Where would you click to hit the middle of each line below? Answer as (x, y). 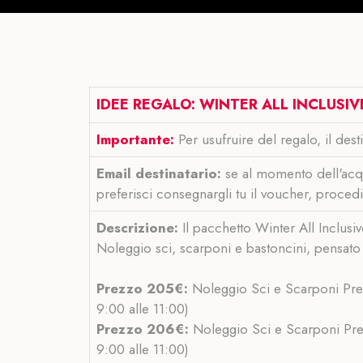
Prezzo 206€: (143, 329)
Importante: (135, 140)
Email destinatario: (161, 174)
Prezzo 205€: (142, 289)
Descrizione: (137, 228)
